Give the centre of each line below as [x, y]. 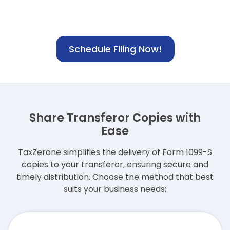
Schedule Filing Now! [115, 49]
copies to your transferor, [73, 165]
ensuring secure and [168, 165]
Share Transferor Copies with [115, 118]
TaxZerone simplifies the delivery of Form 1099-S [115, 152]
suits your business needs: [115, 189]
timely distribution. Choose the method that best [115, 177]
